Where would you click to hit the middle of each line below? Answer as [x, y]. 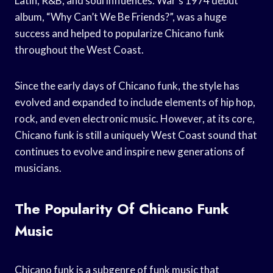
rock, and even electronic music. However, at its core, [135, 118]
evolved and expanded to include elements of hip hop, [135, 102]
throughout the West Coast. [79, 49]
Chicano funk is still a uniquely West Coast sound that [136, 135]
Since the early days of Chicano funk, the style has [127, 85]
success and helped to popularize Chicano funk [119, 33]
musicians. [38, 168]
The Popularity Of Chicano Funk [122, 208]
